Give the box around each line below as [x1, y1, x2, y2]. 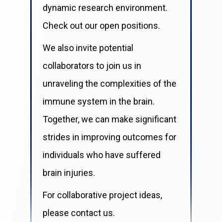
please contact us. [42, 207, 115, 218]
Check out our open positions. [42, 20, 160, 31]
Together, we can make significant [42, 113, 176, 124]
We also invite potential [42, 42, 133, 53]
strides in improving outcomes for [42, 131, 176, 142]
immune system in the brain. [42, 96, 155, 107]
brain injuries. [42, 167, 95, 178]
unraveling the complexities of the [42, 78, 176, 89]
